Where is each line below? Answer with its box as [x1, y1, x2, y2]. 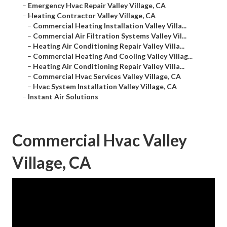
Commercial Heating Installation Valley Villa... [33, 21, 186, 30]
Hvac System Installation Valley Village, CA [33, 82, 177, 91]
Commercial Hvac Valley [12, 130, 187, 150]
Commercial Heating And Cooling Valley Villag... [33, 52, 193, 61]
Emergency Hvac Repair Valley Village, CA [28, 1, 166, 10]
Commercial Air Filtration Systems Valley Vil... [33, 31, 186, 41]
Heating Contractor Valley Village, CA [28, 11, 156, 20]
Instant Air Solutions [28, 92, 98, 101]
